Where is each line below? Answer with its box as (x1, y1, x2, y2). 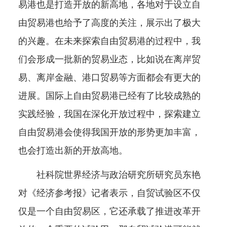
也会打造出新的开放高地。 (18, 145, 128, 156)
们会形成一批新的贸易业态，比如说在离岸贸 (18, 54, 201, 65)
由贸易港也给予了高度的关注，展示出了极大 (18, 18, 201, 28)
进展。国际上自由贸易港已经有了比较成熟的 (18, 91, 201, 101)
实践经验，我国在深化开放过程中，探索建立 (18, 109, 201, 120)
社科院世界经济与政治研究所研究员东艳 (18, 170, 201, 180)
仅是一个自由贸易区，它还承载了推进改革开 (18, 206, 201, 217)
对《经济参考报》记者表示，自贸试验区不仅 (18, 188, 201, 199)
